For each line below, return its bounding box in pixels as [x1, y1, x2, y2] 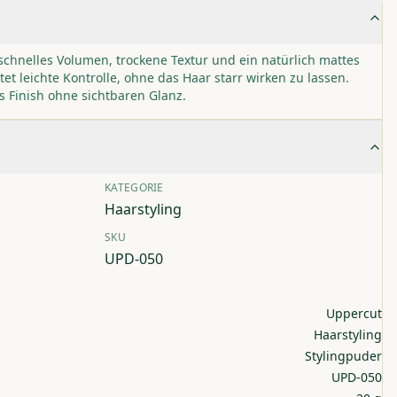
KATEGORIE [105, 180, 164, 195]
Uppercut [326, 305, 382, 322]
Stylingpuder [305, 347, 382, 364]
